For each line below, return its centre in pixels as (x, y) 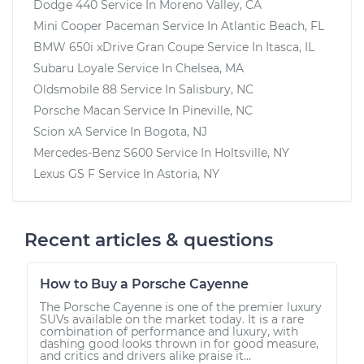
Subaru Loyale (74, 68)
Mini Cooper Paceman (96, 26)
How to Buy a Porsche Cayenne (144, 284)
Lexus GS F (64, 173)
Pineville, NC (217, 110)
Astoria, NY (188, 173)
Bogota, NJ (175, 131)
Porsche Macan (77, 110)
